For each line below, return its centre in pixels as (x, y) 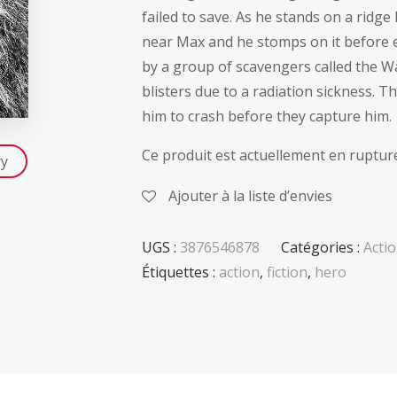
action (239, 272)
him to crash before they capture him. (267, 116)
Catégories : (322, 247)
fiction (287, 272)
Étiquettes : (180, 272)
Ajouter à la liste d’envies (250, 195)
